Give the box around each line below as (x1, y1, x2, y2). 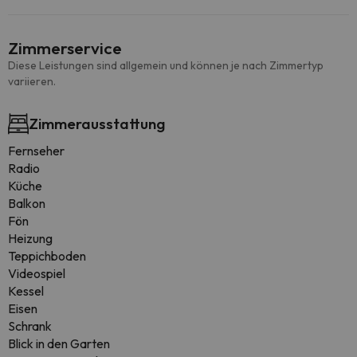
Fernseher (8, 143, 65, 159)
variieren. (8, 74, 56, 88)
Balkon (8, 195, 45, 211)
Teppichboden (8, 248, 86, 264)
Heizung (8, 230, 53, 246)
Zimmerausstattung (29, 114, 165, 133)
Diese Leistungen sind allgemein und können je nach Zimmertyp (8, 58, 324, 73)
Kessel (8, 283, 44, 299)
